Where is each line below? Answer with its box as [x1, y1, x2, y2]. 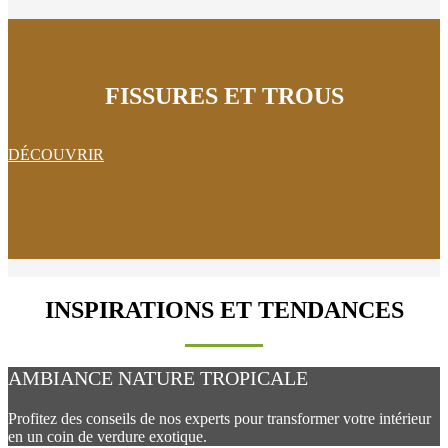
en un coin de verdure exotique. [8, 427, 207, 445]
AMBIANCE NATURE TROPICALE [8, 366, 308, 389]
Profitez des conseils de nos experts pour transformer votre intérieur [8, 409, 431, 427]
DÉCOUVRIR [8, 145, 104, 163]
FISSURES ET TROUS [104, 82, 344, 109]
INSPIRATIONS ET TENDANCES [44, 296, 404, 323]
